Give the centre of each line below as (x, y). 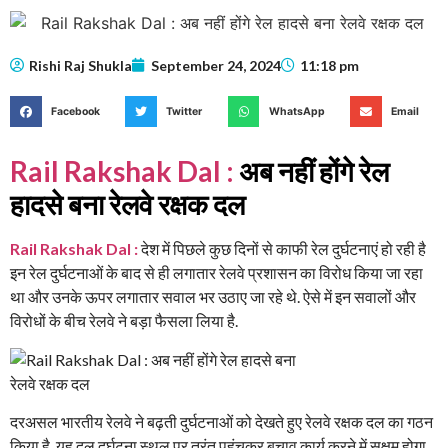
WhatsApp (296, 112)
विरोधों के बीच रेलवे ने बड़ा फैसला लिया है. (124, 321)
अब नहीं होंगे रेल (314, 171)
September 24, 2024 (216, 65)
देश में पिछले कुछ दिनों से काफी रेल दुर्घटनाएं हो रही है (283, 249)
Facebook (75, 112)
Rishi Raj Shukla (80, 65)
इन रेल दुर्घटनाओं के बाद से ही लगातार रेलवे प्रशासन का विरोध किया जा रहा (216, 273)
